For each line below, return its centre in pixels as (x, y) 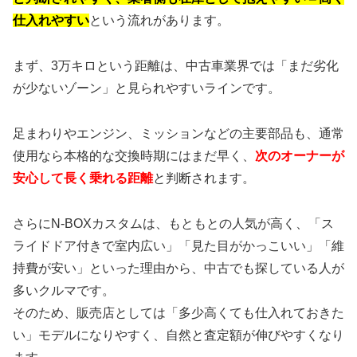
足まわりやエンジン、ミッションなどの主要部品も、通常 (178, 133)
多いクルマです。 (64, 290)
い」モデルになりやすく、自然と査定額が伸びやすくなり (178, 335)
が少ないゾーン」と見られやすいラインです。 (147, 88)
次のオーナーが (300, 155)
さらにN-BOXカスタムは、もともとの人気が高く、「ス (173, 223)
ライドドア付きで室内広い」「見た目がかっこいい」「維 (178, 245)
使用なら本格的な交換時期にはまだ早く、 (134, 155)
